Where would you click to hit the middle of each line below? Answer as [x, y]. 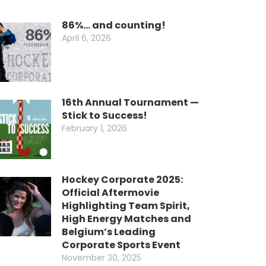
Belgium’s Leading [109, 232]
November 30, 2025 [102, 258]
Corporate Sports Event [121, 245]
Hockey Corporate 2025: [122, 180]
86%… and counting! [114, 25]
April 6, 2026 [86, 38]
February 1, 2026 [94, 128]
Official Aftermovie [110, 193]
